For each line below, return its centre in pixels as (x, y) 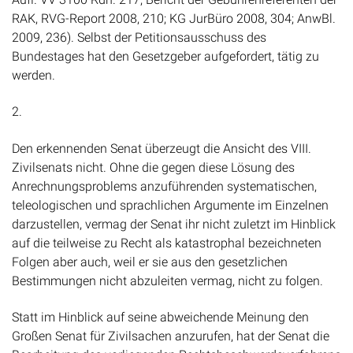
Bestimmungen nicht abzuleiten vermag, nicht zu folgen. (167, 269)
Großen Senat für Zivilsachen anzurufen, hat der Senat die (171, 325)
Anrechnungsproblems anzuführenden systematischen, (164, 175)
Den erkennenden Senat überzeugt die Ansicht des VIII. (162, 137)
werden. (33, 65)
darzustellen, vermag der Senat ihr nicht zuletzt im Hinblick (174, 213)
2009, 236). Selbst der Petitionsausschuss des (139, 27)
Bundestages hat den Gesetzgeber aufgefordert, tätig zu (165, 46)
